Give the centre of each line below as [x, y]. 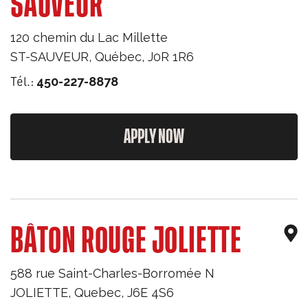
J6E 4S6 [151, 293]
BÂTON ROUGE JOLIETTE [126, 241]
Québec [118, 57]
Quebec [98, 293]
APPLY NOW [154, 137]
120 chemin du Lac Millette [89, 37]
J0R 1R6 [171, 57]
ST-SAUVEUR [49, 57]
